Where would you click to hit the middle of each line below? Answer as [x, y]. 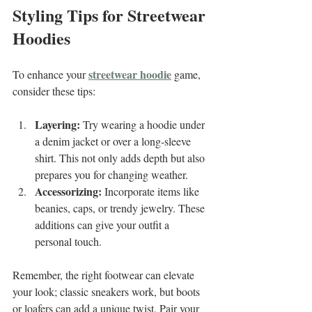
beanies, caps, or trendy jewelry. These [121, 208]
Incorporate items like [152, 191]
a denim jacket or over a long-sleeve [114, 141]
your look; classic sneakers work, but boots [108, 291]
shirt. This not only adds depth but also [121, 157]
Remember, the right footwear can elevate [105, 274]
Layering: [57, 124]
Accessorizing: [68, 191]
